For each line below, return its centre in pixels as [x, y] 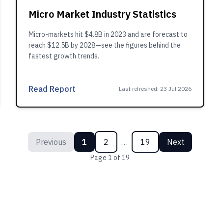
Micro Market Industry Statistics [102, 14]
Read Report [52, 89]
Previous [51, 142]
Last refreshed [138, 89]
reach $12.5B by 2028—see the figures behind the [105, 45]
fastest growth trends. [64, 56]
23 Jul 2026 [176, 89]
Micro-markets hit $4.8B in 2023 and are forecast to [108, 34]
